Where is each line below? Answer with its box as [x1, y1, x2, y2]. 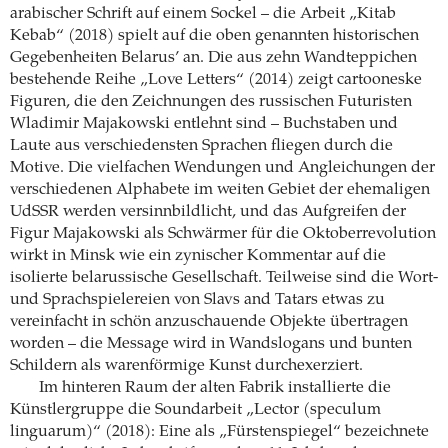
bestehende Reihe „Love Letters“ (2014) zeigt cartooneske [10, 72, 422, 89]
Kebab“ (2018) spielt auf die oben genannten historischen [10, 28, 419, 45]
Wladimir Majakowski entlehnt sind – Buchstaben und [10, 116, 398, 133]
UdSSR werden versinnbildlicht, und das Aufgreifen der [10, 204, 406, 221]
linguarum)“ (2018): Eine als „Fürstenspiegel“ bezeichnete [10, 424, 429, 441]
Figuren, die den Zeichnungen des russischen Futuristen [10, 94, 412, 111]
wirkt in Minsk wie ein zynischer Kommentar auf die [10, 248, 386, 265]
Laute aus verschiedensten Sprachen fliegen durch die [10, 138, 393, 155]
